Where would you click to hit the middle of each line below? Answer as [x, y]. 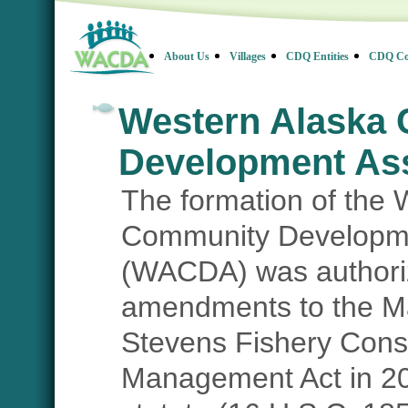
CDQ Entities [317, 56]
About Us [187, 56]
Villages [248, 56]
